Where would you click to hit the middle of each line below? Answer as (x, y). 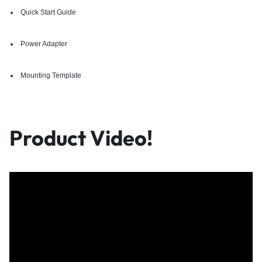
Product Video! (81, 138)
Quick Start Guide (47, 13)
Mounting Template (50, 76)
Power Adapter (43, 44)
